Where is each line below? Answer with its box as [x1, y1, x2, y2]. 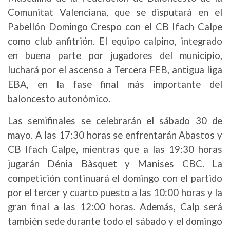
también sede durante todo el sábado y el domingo [8, 216, 222, 227]
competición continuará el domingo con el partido [8, 172, 222, 184]
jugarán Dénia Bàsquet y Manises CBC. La [8, 158, 222, 169]
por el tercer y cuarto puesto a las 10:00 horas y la [8, 187, 222, 198]
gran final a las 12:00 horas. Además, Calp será [8, 201, 222, 213]
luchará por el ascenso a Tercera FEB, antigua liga [8, 64, 222, 75]
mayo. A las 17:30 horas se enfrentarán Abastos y [8, 129, 222, 141]
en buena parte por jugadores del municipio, [8, 50, 222, 61]
